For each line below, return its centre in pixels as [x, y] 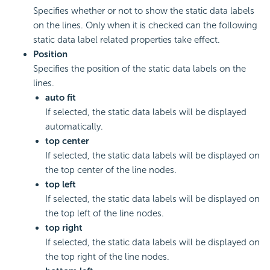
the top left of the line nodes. [105, 214]
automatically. [74, 127]
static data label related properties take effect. [127, 40]
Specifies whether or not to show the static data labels [144, 11]
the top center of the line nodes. [111, 170]
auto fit [61, 98]
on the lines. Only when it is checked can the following [145, 26]
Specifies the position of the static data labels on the [140, 69]
